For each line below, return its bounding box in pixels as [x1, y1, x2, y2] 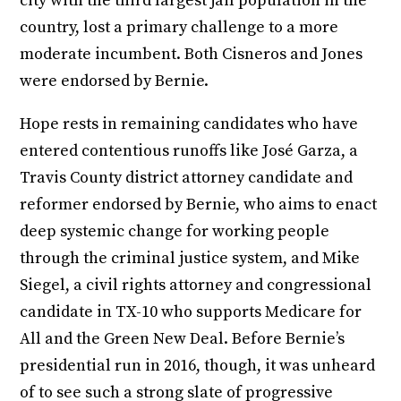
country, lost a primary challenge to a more [20, 16, 339, 38]
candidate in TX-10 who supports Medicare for [20, 301, 363, 322]
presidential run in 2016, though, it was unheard [20, 354, 376, 376]
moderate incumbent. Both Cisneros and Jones [20, 43, 363, 64]
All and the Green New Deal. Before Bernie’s [20, 328, 346, 349]
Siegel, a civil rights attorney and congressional [20, 274, 372, 295]
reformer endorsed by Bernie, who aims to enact [20, 193, 378, 215]
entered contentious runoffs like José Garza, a [20, 140, 359, 161]
